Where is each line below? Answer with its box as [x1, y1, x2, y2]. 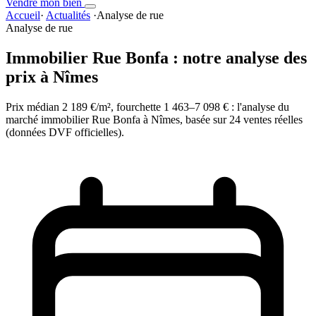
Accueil [6, 9, 40, 21]
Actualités [46, 9, 90, 21]
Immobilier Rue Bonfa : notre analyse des [6, 48, 307, 67]
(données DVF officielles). [6, 126, 124, 138]
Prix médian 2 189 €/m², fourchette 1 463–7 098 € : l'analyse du [6, 100, 289, 113]
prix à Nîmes [6, 67, 98, 86]
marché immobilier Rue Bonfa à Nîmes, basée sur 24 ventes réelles [6, 113, 303, 126]
